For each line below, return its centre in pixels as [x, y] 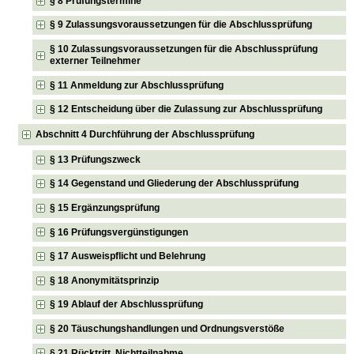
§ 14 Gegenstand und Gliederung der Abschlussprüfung [175, 184]
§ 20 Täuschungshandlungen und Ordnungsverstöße [168, 328]
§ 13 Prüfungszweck [96, 159]
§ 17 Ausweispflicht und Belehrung [128, 256]
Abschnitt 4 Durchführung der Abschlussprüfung [145, 134]
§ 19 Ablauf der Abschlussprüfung [127, 305]
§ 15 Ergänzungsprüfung [105, 207]
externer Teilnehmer [96, 61]
